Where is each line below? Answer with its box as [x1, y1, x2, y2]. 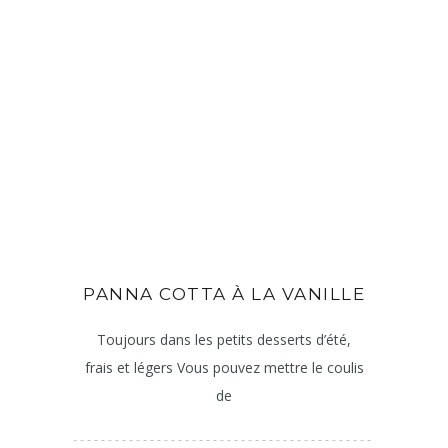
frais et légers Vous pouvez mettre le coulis [84, 358, 364, 378]
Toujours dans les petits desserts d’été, [97, 330, 351, 350]
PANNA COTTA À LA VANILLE [83, 284, 365, 305]
